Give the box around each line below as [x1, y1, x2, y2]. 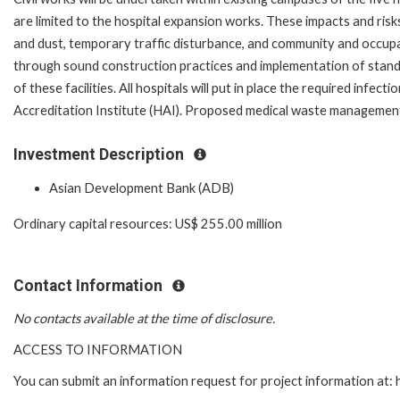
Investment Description [13, 146, 187, 164]
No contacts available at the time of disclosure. [13, 311, 275, 327]
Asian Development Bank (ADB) [49, 179, 234, 196]
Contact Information [13, 276, 166, 295]
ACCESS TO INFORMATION [13, 342, 182, 358]
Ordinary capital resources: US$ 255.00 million [13, 215, 282, 231]
